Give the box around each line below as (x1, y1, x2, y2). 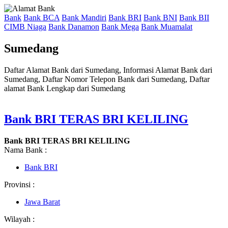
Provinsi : (4, 180, 35, 189)
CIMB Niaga (4, 22, 46, 31)
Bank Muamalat (141, 22, 192, 31)
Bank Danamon (48, 22, 99, 31)
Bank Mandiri (62, 13, 106, 22)
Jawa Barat (24, 197, 60, 206)
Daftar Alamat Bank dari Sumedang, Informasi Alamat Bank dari (4, 65, 212, 74)
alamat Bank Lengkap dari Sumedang (4, 83, 125, 93)
